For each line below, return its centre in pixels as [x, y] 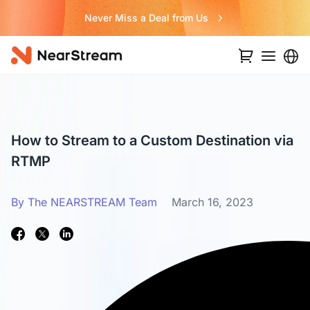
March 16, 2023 [212, 202]
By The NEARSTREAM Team [84, 202]
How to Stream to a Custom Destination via [152, 141]
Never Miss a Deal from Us [146, 18]
